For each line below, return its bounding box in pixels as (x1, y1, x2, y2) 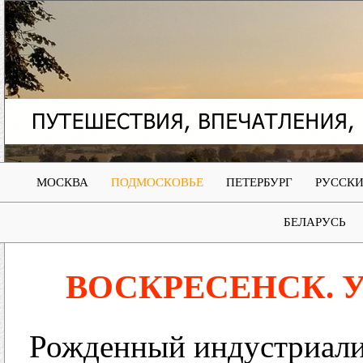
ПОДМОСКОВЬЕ (110, 176, 203, 189)
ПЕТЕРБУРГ (225, 176, 293, 189)
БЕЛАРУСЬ (284, 216, 346, 228)
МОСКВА (36, 176, 88, 189)
